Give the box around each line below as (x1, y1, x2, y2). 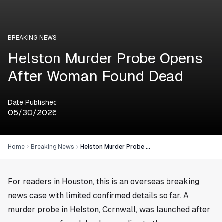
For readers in (8, 176, 62, 186)
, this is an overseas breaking (93, 176, 199, 186)
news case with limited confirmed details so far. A (8, 190, 189, 200)
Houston (62, 176, 93, 186)
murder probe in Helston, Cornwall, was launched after (8, 204, 210, 214)
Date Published (8, 98, 57, 106)
